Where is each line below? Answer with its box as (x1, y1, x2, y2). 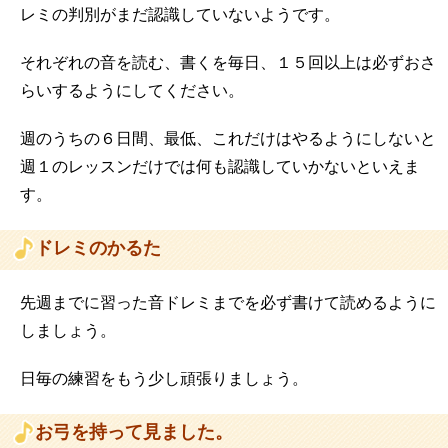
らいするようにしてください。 (20, 83, 244, 100)
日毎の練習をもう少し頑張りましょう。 (20, 371, 308, 388)
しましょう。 (20, 323, 116, 340)
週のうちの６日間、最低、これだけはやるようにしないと (20, 131, 436, 148)
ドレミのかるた (35, 239, 161, 259)
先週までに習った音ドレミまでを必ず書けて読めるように (20, 295, 436, 312)
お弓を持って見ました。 (35, 423, 233, 443)
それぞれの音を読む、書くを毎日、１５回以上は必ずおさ (20, 55, 436, 72)
